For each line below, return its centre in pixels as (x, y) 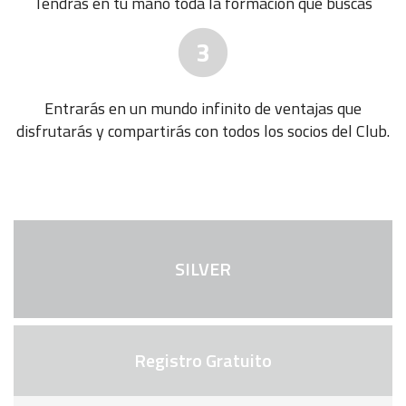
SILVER (203, 269)
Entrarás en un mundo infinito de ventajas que (203, 109)
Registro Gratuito (203, 361)
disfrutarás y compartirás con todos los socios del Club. (203, 131)
